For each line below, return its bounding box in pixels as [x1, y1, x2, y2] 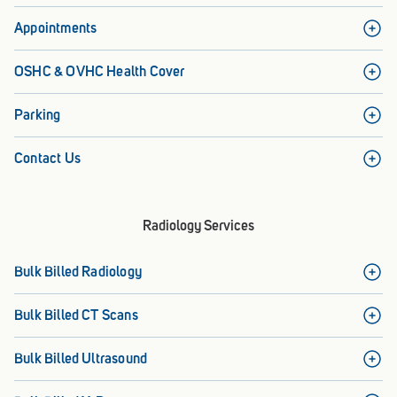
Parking [14, 105, 61, 123]
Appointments [14, 19, 97, 36]
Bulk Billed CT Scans [14, 306, 138, 323]
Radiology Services [143, 216, 254, 234]
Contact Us [14, 149, 81, 167]
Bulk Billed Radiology [14, 262, 143, 280]
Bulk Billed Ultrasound [14, 349, 148, 367]
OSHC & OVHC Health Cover [14, 62, 185, 80]
